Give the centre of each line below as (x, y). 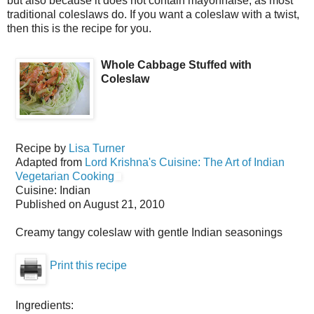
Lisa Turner (97, 148)
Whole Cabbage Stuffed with (176, 64)
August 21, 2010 (124, 204)
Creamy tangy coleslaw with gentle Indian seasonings (149, 232)
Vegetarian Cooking (65, 176)
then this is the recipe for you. (79, 28)
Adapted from (50, 162)
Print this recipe (88, 265)
